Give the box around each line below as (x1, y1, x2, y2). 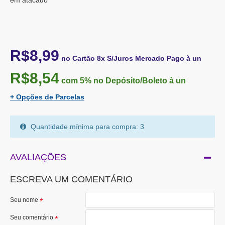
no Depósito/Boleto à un (91, 76, 186, 85)
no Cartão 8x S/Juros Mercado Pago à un (61, 54, 201, 63)
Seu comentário (10, 214, 53, 221)
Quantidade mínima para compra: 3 (29, 123, 144, 131)
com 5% (59, 76, 91, 85)
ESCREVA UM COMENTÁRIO (10, 174, 133, 185)
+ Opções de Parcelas (10, 93, 84, 101)
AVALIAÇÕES (10, 152, 66, 163)
